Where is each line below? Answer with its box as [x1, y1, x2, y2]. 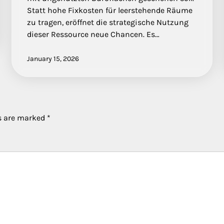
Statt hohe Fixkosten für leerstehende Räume [26, 5, 192, 15]
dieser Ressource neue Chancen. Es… [26, 29, 159, 39]
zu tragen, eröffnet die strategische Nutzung [26, 17, 188, 27]
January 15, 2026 [26, 54, 79, 63]
